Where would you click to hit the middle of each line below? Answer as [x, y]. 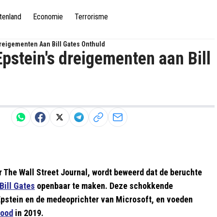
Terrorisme [91, 16]
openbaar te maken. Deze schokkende [104, 186]
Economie [48, 16]
